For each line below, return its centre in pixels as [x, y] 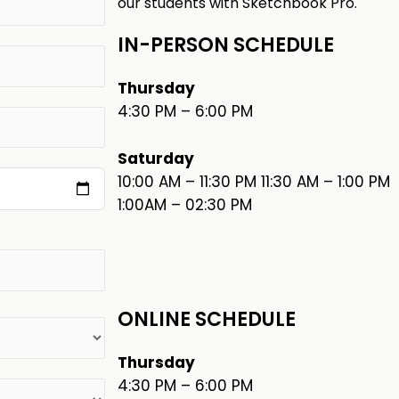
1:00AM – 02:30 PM [185, 205]
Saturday [156, 159]
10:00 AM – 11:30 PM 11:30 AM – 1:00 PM [254, 182]
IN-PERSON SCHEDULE [226, 45]
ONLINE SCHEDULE [207, 319]
